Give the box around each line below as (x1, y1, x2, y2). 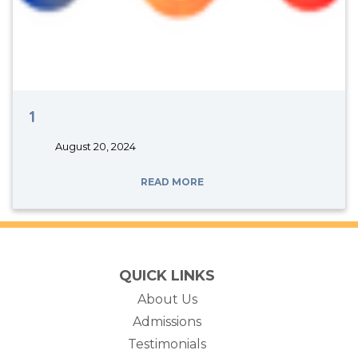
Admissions (133, 314, 201, 329)
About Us (137, 292, 197, 307)
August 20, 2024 (53, 141, 136, 153)
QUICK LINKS (119, 267, 215, 284)
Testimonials (128, 336, 206, 352)
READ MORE (140, 176, 206, 188)
